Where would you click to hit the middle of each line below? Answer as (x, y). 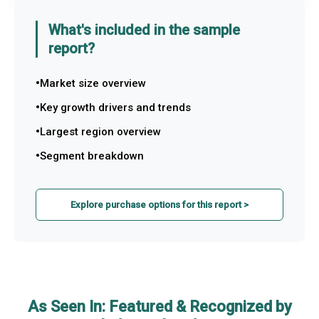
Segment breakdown (92, 156)
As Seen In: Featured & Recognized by (159, 307)
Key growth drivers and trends (115, 108)
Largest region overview (100, 132)
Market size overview (93, 83)
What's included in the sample (144, 30)
